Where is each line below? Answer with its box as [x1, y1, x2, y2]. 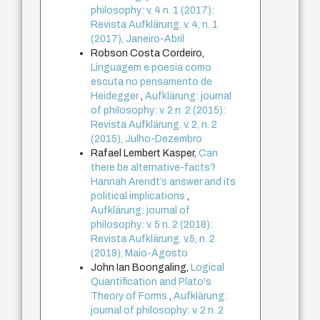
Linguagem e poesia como [91, 62, 212, 74]
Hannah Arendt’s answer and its [91, 176, 236, 188]
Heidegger [91, 91, 141, 102]
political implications [91, 191, 188, 202]
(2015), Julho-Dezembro [91, 134, 203, 145]
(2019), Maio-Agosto [91, 248, 189, 259]
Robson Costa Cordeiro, [91, 48, 205, 59]
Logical [191, 262, 225, 274]
